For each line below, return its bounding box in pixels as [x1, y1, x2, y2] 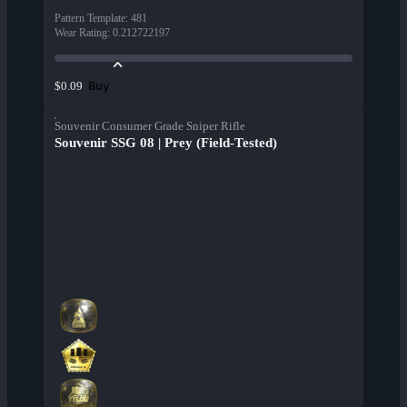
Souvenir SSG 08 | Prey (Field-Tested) [55, 135, 277, 151]
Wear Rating [55, 26, 107, 40]
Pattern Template [55, 12, 125, 25]
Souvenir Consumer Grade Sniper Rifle [55, 119, 245, 134]
